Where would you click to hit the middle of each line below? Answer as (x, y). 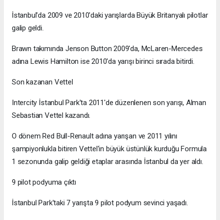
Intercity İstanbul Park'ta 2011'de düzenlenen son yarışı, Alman (109, 102)
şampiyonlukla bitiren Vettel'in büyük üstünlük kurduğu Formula (110, 149)
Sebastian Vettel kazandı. (51, 115)
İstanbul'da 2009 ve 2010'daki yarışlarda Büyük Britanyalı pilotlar (110, 15)
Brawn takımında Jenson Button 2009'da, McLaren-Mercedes (107, 48)
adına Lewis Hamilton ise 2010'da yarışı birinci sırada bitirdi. (103, 61)
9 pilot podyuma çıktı (44, 182)
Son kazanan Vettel (42, 82)
